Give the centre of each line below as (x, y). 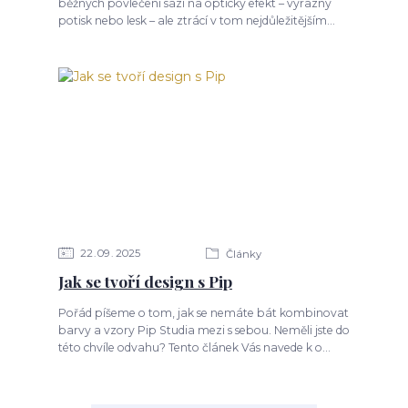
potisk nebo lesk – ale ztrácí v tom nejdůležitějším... (196, 20)
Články (242, 255)
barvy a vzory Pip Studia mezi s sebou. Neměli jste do (204, 331)
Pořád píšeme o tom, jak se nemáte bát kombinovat (203, 313)
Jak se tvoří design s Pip (145, 281)
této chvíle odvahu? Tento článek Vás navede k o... (194, 348)
